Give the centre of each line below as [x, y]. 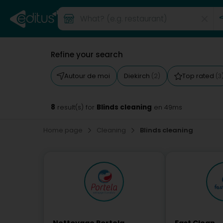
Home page [64, 130]
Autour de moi [87, 76]
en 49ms [167, 107]
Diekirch [138, 76]
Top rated [199, 76]
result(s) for [76, 107]
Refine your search [87, 55]
